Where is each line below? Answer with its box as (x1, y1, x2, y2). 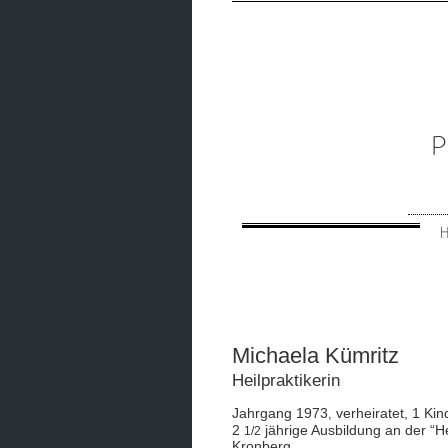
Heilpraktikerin (232, 371, 340, 390)
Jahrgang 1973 (232, 405, 328, 421)
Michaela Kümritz (232, 343, 399, 368)
